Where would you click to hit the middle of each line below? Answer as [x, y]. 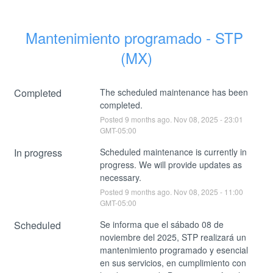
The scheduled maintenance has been [174, 92]
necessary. [120, 177]
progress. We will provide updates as [171, 164]
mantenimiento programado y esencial [174, 250]
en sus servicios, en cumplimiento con [173, 262]
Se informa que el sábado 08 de [161, 224]
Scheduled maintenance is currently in [173, 151]
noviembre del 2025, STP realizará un [173, 237]
